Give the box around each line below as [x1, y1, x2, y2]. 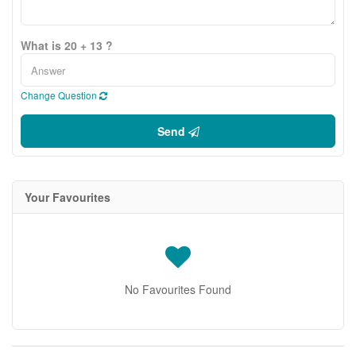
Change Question [21, 88, 99, 102]
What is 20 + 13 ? [21, 37, 113, 53]
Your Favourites [25, 189, 110, 205]
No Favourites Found [125, 281, 231, 297]
